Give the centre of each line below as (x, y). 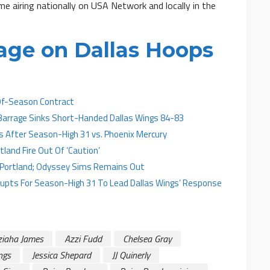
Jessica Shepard (61, 255)
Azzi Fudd (83, 239)
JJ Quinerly (131, 255)
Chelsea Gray (147, 239)
